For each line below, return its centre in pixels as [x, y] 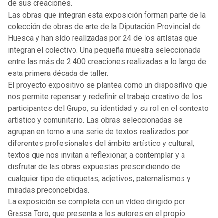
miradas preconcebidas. [48, 190]
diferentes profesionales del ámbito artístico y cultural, [101, 143]
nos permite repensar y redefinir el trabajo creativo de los [105, 96]
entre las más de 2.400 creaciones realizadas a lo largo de [107, 61]
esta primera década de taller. [58, 73]
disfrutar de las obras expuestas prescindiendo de [94, 166]
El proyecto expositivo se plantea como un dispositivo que [108, 85]
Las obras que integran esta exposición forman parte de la [107, 15]
